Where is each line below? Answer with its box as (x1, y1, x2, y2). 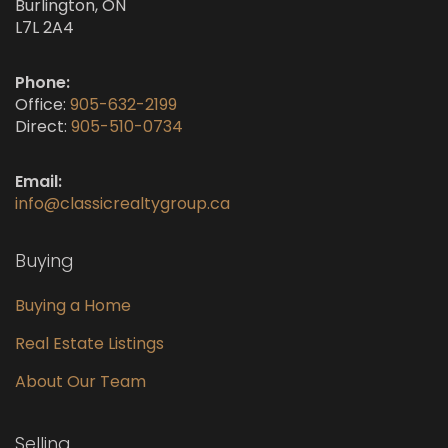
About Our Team (15, 370, 146, 394)
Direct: (15, 115, 71, 139)
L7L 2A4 (15, 16, 74, 40)
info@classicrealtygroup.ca (15, 192, 230, 216)
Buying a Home (15, 294, 131, 318)
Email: (15, 170, 62, 194)
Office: (15, 93, 70, 117)
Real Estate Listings (15, 332, 164, 356)
